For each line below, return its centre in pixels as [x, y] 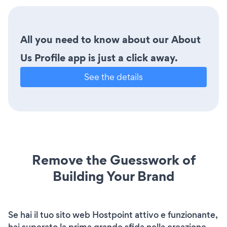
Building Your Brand [113, 176]
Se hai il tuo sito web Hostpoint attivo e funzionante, [113, 215]
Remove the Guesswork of [113, 160]
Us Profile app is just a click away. [99, 58]
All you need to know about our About [110, 40]
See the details [113, 77]
